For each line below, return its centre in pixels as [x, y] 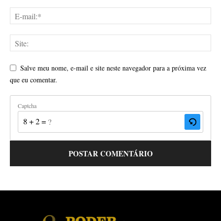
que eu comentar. [34, 79]
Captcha [27, 105]
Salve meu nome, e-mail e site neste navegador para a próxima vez [113, 68]
